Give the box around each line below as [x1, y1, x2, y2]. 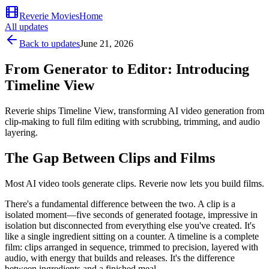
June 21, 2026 [80, 38, 133, 49]
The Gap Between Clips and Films [5, 150, 215, 166]
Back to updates [19, 38, 80, 49]
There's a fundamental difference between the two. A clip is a [5, 198, 235, 209]
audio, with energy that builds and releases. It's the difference [5, 252, 235, 263]
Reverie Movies [19, 11, 79, 21]
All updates [5, 22, 48, 32]
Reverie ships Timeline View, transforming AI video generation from [5, 105, 264, 116]
